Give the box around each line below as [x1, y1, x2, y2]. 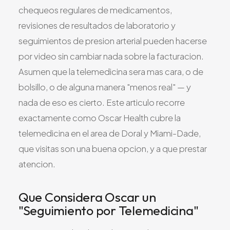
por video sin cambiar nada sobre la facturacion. [18, 51, 204, 62]
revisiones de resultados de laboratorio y [18, 20, 176, 31]
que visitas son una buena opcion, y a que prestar [18, 143, 207, 155]
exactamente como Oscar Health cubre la [18, 112, 181, 124]
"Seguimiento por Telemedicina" [18, 202, 199, 219]
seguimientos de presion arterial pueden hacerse [18, 35, 207, 47]
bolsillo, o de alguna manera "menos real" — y [18, 82, 191, 93]
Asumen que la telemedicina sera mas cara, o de [18, 66, 203, 78]
